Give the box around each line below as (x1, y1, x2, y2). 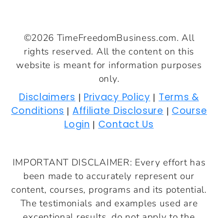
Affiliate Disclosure (72, 104, 163, 117)
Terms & (158, 90, 199, 104)
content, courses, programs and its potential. (11, 183, 207, 196)
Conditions (11, 104, 64, 117)
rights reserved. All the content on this (23, 45, 194, 58)
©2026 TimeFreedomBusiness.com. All (23, 31, 195, 44)
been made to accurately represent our (23, 169, 195, 182)
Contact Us (98, 117, 154, 131)
